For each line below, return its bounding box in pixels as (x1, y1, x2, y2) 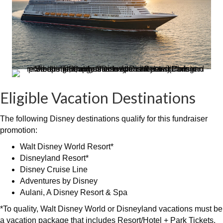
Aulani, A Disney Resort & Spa (20, 188, 127, 197)
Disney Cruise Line (20, 165, 88, 174)
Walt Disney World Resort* (20, 142, 113, 151)
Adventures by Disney (20, 176, 98, 185)
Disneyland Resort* (20, 153, 89, 162)
